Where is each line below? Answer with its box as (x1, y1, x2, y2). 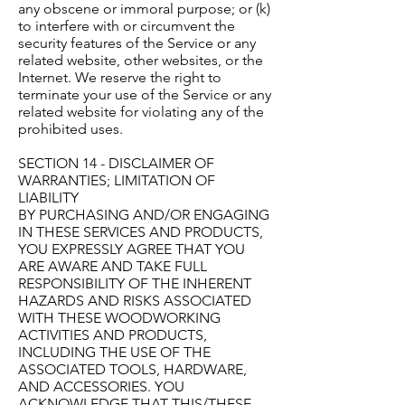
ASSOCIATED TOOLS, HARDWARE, (18, 361, 247, 379)
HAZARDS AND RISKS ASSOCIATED (18, 292, 251, 310)
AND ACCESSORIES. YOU (18, 378, 184, 396)
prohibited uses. (18, 120, 123, 138)
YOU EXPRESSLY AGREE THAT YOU (18, 240, 245, 259)
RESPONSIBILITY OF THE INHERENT (18, 275, 251, 293)
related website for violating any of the (18, 103, 264, 121)
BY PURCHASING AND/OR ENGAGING (18, 206, 269, 224)
